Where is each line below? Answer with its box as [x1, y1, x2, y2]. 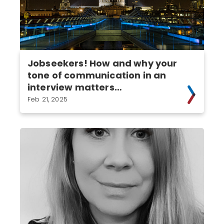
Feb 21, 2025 [27, 94, 67, 104]
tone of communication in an [27, 69, 166, 81]
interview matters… [27, 81, 122, 93]
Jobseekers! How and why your [27, 57, 177, 69]
